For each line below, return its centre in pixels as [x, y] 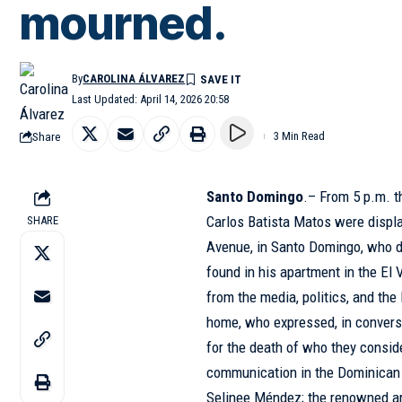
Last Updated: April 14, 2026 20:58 [151, 99]
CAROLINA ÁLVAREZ [134, 79]
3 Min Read [299, 136]
